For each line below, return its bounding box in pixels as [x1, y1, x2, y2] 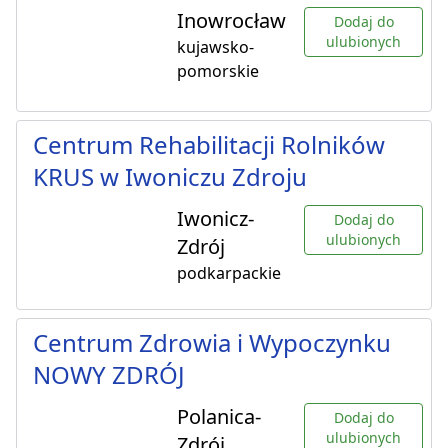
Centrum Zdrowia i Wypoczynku [33, 326, 391, 360]
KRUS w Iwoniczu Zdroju [33, 160, 307, 194]
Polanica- [177, 403, 261, 431]
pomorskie [177, 60, 259, 83]
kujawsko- [177, 36, 254, 59]
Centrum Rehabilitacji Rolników [33, 128, 385, 162]
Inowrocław [177, 7, 286, 35]
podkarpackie [177, 262, 281, 285]
